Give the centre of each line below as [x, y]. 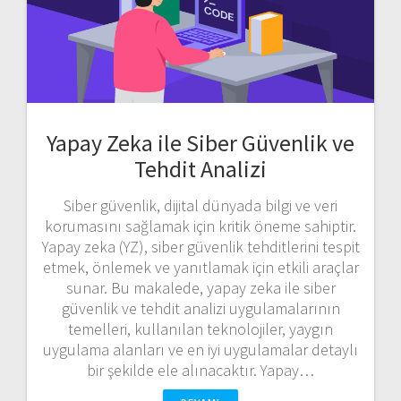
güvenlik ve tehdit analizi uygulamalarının [200, 308]
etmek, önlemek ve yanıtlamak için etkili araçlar [200, 267]
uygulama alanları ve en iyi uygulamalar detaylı [200, 349]
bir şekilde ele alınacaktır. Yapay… [200, 370]
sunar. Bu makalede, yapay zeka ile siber [200, 287]
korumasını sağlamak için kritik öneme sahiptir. [200, 226]
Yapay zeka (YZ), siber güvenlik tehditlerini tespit [200, 246]
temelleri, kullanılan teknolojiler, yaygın [200, 328]
